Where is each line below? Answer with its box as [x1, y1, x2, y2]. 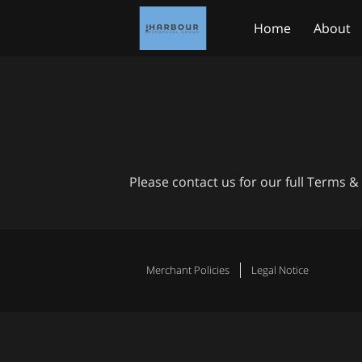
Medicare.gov [254, 40, 335, 58]
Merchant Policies [145, 263, 229, 278]
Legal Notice [250, 263, 309, 278]
